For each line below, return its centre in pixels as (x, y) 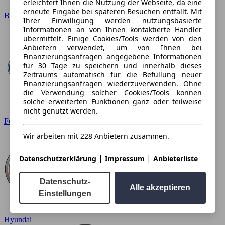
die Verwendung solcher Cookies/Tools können (113, 92)
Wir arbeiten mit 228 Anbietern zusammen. (96, 136)
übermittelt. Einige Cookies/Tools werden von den (113, 38)
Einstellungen (65, 193)
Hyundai (18, 220)
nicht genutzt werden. (61, 110)
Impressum (125, 158)
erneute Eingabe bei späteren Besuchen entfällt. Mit (113, 11)
